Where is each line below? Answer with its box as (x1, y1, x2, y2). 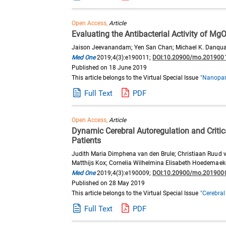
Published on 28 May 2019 (72, 180, 145, 187)
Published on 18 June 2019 (72, 64, 147, 71)
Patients (72, 136, 101, 145)
